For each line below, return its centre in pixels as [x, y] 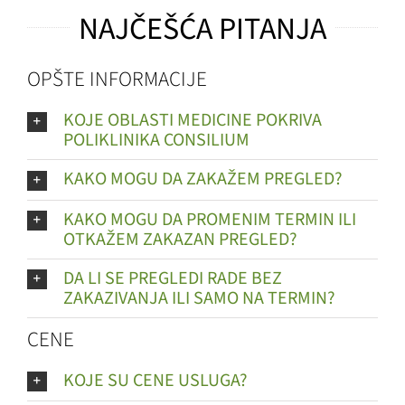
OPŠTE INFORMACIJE [117, 80]
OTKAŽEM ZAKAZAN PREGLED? [180, 239]
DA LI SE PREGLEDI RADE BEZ [172, 278]
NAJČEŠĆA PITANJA [202, 30]
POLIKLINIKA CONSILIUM [156, 141]
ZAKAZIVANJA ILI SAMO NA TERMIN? [199, 298]
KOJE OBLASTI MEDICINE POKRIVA [192, 121]
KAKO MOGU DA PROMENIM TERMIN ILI [209, 219]
